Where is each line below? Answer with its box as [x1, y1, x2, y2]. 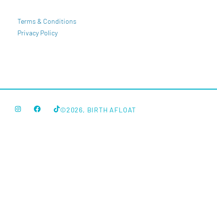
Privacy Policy [17, 28, 58, 37]
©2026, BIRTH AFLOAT [60, 106, 137, 114]
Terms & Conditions [17, 16, 77, 25]
